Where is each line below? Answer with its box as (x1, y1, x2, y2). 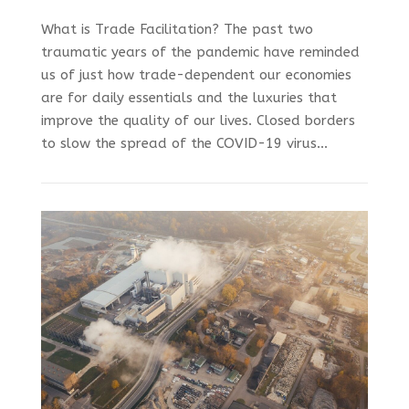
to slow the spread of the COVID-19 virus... (40, 135, 328, 152)
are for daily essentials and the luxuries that (40, 89, 337, 107)
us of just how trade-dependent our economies (40, 67, 351, 84)
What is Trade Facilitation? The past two (40, 21, 313, 38)
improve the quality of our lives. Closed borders (40, 112, 355, 130)
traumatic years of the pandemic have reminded (40, 44, 360, 61)
